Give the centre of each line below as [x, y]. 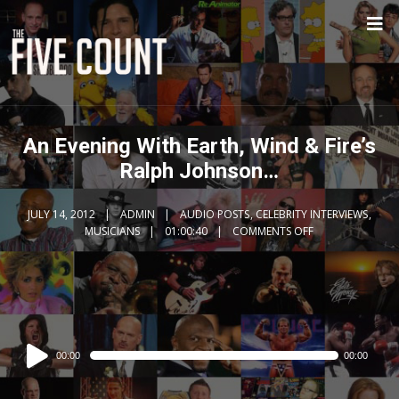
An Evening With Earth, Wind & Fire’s [199, 146]
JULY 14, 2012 [61, 214]
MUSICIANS [113, 231]
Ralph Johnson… [199, 171]
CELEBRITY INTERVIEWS [311, 214]
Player [32, 370]
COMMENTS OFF [273, 231]
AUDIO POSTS [214, 214]
